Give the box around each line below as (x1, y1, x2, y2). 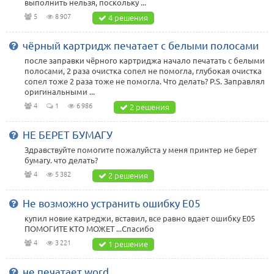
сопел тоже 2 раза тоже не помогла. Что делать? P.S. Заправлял (24, 76, 265, 86)
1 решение (108, 238, 148, 250)
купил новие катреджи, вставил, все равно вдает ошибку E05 (24, 213, 255, 223)
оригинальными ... (24, 86, 95, 97)
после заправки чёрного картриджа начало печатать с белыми (24, 55, 265, 65)
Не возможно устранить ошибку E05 (23, 196, 201, 209)
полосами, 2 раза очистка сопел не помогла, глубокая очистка (24, 65, 262, 76)
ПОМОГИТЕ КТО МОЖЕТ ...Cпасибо (24, 223, 154, 234)
